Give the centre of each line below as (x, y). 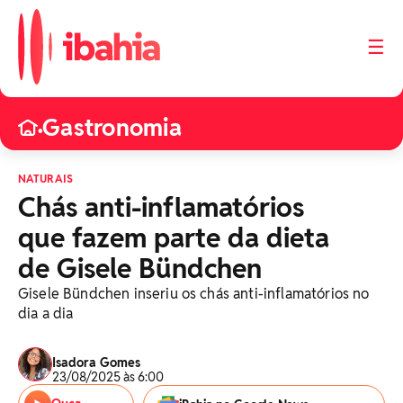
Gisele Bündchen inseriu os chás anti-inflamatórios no (194, 294)
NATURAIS (45, 179)
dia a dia (46, 313)
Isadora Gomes (96, 363)
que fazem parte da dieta (174, 238)
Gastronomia (112, 128)
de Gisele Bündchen (140, 269)
